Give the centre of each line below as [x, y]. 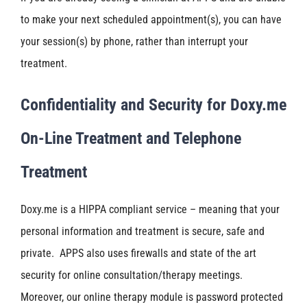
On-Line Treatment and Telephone [131, 138]
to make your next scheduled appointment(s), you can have [151, 19]
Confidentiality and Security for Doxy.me [153, 105]
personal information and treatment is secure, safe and [143, 232]
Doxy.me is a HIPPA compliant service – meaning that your [150, 210]
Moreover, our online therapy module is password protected [152, 297]
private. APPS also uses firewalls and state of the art [138, 254]
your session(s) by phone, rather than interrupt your [134, 41]
